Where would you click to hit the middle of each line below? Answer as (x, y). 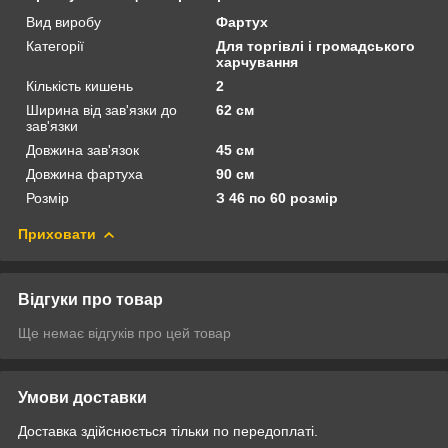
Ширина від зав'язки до (101, 109)
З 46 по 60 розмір (277, 197)
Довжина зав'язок (82, 149)
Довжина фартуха (84, 173)
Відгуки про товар (90, 299)
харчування (257, 61)
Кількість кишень (79, 85)
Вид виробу (63, 21)
